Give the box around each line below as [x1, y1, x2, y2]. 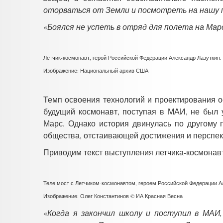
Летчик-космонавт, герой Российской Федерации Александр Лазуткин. [43, 53, 222, 61]
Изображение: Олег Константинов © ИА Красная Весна [43, 192, 183, 200]
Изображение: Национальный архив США [43, 66, 148, 74]
